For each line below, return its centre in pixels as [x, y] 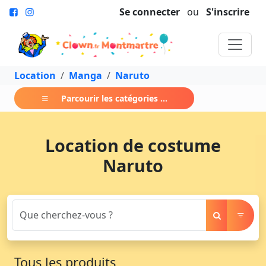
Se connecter [150, 12]
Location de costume [133, 145]
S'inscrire [228, 12]
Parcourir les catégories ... [114, 98]
